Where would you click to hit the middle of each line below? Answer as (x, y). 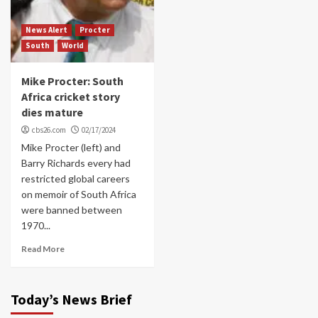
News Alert (46, 29)
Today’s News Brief (71, 299)
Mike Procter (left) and (71, 147)
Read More (43, 248)
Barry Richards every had (76, 163)
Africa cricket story (71, 96)
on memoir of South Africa (79, 194)
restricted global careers (76, 178)
